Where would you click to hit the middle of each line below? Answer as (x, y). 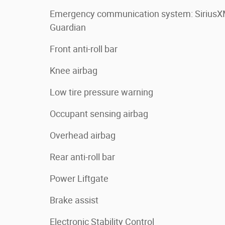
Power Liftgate (79, 179)
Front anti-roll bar (84, 49)
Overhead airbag (83, 136)
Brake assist (74, 200)
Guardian (68, 28)
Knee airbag (74, 71)
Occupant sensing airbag (99, 114)
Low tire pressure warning (101, 92)
